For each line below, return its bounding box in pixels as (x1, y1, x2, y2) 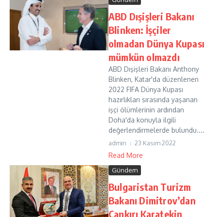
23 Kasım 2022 (135, 139, 176, 147)
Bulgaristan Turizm (108, 181, 191, 193)
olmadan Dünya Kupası (108, 37, 204, 49)
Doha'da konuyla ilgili (108, 116, 176, 124)
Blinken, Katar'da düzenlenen (108, 75, 199, 83)
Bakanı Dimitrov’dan (108, 194, 196, 206)
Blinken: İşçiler (108, 24, 171, 36)
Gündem (112, 166, 138, 174)
